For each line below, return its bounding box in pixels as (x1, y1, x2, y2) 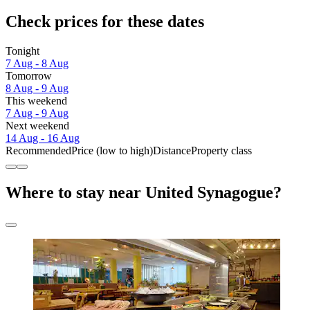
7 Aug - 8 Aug (6, 57, 69, 69)
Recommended (6, 144, 71, 156)
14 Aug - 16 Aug (6, 131, 80, 144)
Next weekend (6, 119, 69, 131)
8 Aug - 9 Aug (6, 82, 69, 94)
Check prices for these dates (6, 12, 204, 30)
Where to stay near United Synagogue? (6, 183, 282, 201)
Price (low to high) (71, 144, 153, 156)
